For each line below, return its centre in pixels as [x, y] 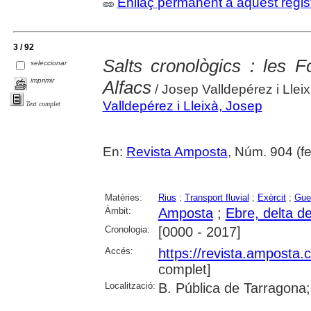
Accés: [119, 251]
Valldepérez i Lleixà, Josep [182, 106]
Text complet [43, 103]
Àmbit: [118, 211]
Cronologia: [127, 230]
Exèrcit [271, 198]
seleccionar [49, 62]
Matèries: [123, 198]
